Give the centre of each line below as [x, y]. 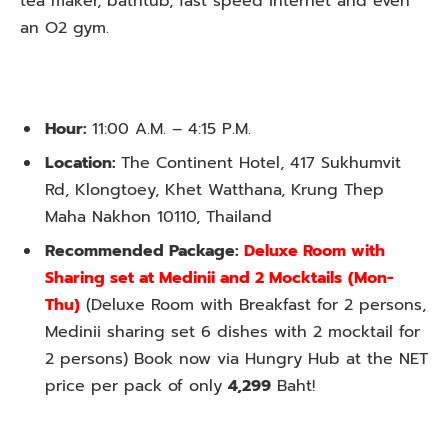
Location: [83, 162]
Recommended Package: [144, 250]
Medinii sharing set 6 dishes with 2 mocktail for [232, 331]
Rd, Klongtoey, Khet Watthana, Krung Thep [214, 189]
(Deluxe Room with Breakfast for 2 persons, [253, 304]
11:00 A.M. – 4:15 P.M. [171, 128]
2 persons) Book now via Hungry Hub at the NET [236, 358]
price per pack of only [136, 385]
